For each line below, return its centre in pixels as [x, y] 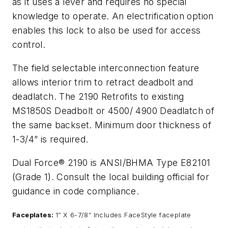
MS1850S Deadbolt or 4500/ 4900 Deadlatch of [113, 110]
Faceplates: [34, 215]
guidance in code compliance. [76, 191]
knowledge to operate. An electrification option [113, 16]
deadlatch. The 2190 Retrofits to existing [98, 96]
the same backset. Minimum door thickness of [112, 125]
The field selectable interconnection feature [106, 68]
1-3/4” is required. [50, 139]
